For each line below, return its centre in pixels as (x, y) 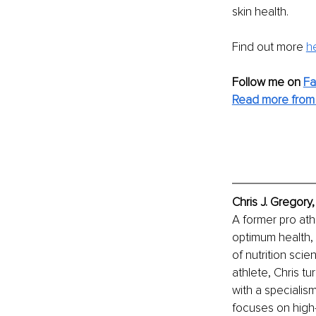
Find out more (269, 47)
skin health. (260, 12)
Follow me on (267, 82)
